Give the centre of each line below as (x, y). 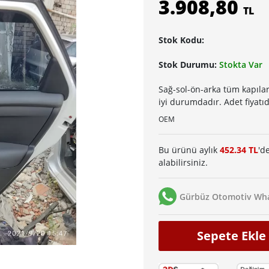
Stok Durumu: (189, 65)
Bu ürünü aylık (189, 150)
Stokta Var (241, 65)
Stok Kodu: (181, 40)
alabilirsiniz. (183, 163)
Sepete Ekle (231, 236)
